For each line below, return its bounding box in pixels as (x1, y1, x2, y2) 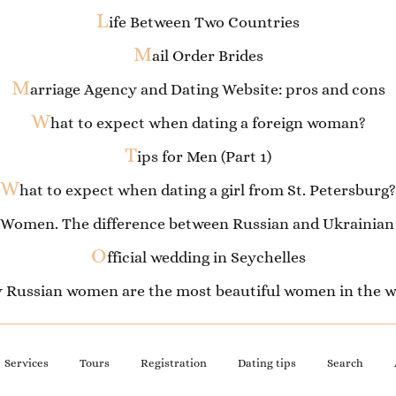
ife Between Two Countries (109, 13, 300, 32)
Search (326, 356, 363, 369)
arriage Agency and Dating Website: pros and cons (29, 80, 385, 99)
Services (4, 356, 49, 369)
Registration (140, 356, 207, 369)
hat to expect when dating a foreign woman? (49, 114, 366, 133)
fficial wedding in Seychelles (106, 248, 306, 267)
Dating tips (237, 356, 296, 369)
